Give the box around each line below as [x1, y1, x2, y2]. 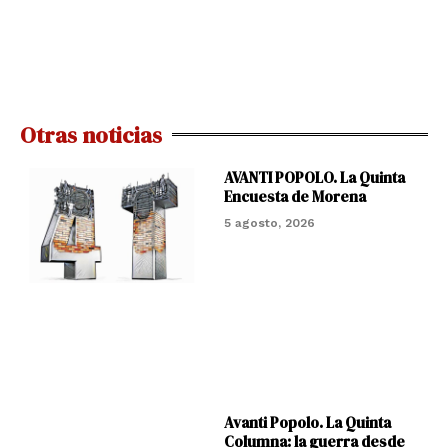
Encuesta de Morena [223, 185, 366, 207]
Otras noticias [20, 119, 162, 150]
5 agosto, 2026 [223, 215, 315, 230]
